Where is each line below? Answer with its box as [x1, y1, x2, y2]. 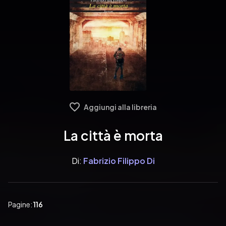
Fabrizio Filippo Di [83, 155, 155, 166]
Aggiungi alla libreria [83, 102, 157, 111]
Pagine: [8, 200, 33, 209]
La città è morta [63, 127, 163, 144]
